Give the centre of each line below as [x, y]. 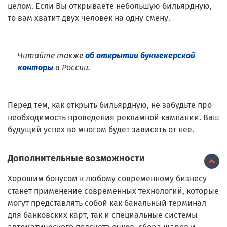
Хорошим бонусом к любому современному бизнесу [107, 178]
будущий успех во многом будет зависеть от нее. [101, 129]
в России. [72, 67]
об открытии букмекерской [140, 55]
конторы [35, 67]
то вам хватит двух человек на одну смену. [89, 18]
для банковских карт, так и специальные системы [103, 215]
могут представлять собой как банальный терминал [107, 203]
